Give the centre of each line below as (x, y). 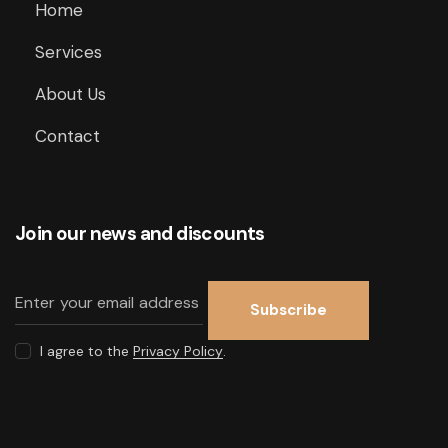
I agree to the (87, 351)
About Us (71, 94)
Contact (68, 136)
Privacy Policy (178, 351)
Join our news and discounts (140, 234)
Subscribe (288, 310)
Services (69, 52)
